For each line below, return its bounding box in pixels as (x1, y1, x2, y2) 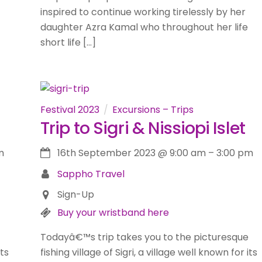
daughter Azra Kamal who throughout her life (40, 20, 248, 35)
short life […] (40, 36, 96, 50)
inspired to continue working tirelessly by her (40, 5, 246, 19)
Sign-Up (57, 188, 94, 202)
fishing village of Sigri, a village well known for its (40, 246, 257, 260)
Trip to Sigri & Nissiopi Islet (40, 116, 246, 140)
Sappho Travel (57, 167, 125, 181)
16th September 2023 (57, 146, 156, 160)
